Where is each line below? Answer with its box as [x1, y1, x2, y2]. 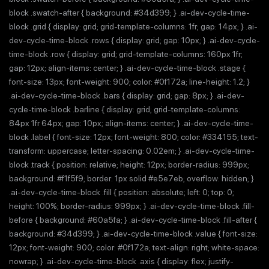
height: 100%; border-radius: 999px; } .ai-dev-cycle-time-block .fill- [9, 201, 255, 211]
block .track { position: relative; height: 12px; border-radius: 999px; [9, 160, 249, 169]
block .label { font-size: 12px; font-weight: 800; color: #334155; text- [9, 132, 258, 142]
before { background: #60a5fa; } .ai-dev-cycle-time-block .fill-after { [9, 215, 257, 225]
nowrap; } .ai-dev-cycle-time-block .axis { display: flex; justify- [9, 256, 234, 266]
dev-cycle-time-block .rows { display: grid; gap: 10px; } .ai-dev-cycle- [9, 35, 260, 45]
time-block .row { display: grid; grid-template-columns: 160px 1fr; [9, 49, 243, 59]
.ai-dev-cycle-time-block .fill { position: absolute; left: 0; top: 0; [9, 187, 234, 197]
